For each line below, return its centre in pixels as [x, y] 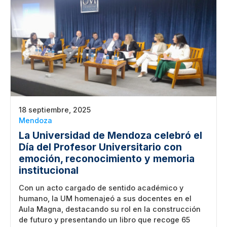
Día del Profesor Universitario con [100, 147]
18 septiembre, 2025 [55, 110]
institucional [49, 171]
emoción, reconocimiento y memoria [107, 159]
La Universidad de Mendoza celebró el [110, 136]
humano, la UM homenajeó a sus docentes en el [105, 199]
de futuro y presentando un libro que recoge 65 [104, 220]
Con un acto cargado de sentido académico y [101, 188]
